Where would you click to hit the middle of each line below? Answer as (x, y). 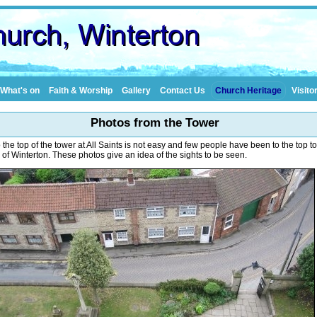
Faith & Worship (80, 91)
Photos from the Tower (155, 123)
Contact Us (182, 91)
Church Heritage (248, 91)
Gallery (136, 91)
